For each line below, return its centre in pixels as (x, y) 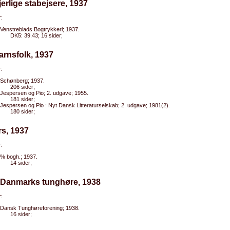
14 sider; (21, 163)
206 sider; (23, 87)
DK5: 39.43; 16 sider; (36, 35)
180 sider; (23, 111)
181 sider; (23, 99)
